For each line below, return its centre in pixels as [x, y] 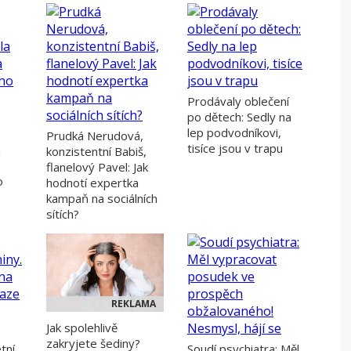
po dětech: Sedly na [239, 117]
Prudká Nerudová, [95, 136]
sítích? [63, 214]
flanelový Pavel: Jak [97, 167]
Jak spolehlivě [82, 328]
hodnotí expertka [92, 183]
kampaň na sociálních [102, 199]
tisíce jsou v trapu [235, 148]
